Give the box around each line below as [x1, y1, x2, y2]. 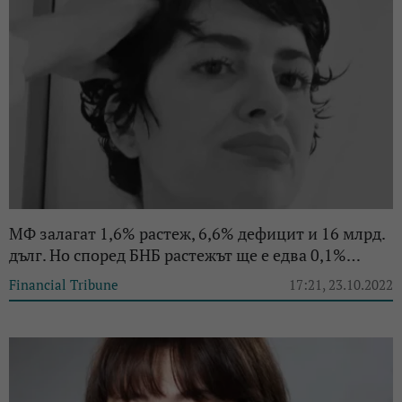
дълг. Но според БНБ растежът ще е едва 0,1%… [9, 244, 361, 267]
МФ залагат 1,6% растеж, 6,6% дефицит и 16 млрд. [9, 223, 385, 245]
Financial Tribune [9, 275, 118, 294]
